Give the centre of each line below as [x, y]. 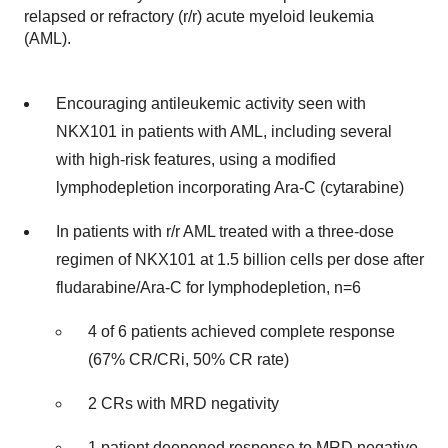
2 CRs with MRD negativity [183, 403]
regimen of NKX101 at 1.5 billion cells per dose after [240, 259]
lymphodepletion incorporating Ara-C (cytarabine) [230, 187]
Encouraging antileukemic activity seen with [211, 103]
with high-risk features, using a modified [196, 159]
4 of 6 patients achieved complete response [241, 331]
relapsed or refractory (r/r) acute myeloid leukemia [199, 16]
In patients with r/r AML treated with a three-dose [225, 231]
